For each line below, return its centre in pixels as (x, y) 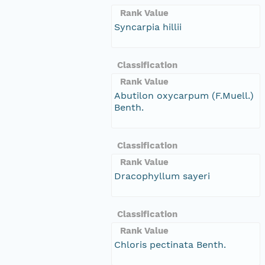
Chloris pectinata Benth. (170, 244)
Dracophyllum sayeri (162, 176)
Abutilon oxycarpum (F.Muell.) (184, 95)
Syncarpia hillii (148, 27)
